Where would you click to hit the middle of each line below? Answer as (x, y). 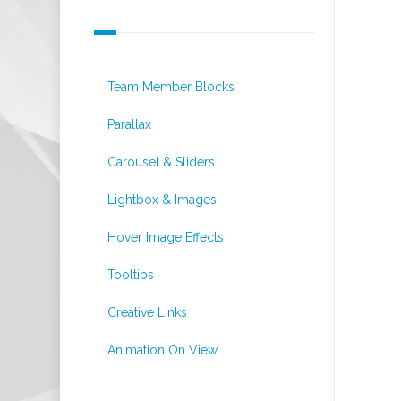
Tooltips (131, 275)
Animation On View (162, 350)
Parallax (129, 124)
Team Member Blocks (171, 87)
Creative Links (147, 312)
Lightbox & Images (162, 200)
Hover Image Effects (166, 237)
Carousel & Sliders (161, 162)
